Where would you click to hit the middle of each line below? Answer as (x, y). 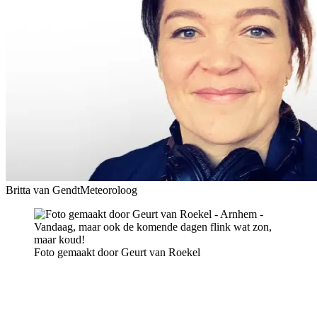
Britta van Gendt (43, 190)
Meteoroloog (109, 190)
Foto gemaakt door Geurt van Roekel (117, 252)
